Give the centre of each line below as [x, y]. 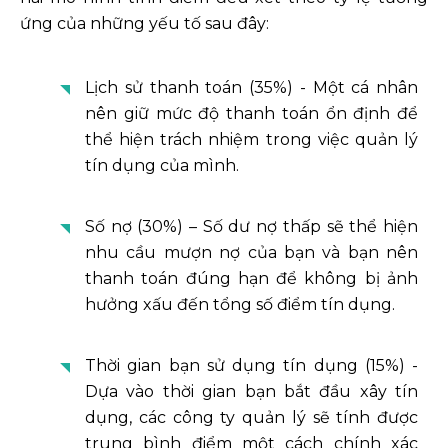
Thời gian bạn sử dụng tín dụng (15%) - [251, 365]
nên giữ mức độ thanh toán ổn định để [251, 113]
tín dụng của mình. [162, 165]
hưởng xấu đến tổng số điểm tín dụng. [240, 304]
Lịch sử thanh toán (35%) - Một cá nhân [251, 87]
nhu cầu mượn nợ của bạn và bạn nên [251, 252]
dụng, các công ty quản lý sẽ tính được [251, 417]
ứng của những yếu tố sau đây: [144, 23]
